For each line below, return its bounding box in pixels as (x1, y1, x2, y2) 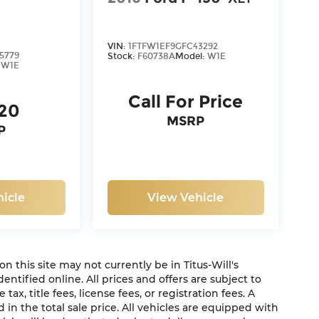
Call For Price (128, 91, 244, 113)
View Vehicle (147, 191, 224, 205)
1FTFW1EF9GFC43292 (127, 41, 218, 52)
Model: (174, 51, 207, 62)
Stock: (107, 51, 137, 62)
